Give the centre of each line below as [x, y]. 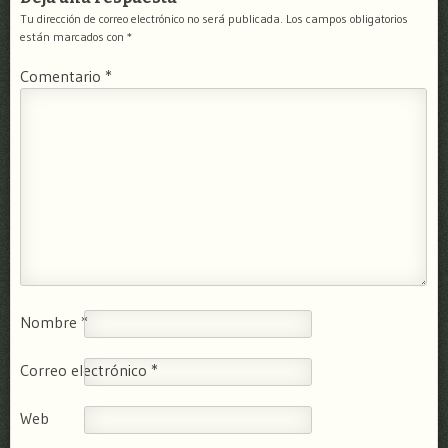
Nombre [50, 322]
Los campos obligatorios [347, 19]
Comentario [62, 76]
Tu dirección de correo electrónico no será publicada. [151, 19]
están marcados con [73, 37]
